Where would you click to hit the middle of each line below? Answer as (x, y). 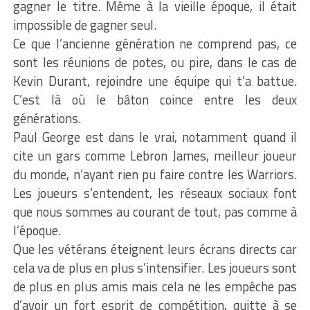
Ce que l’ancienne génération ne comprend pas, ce (155, 43)
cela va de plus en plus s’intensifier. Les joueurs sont (155, 267)
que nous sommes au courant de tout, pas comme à (155, 211)
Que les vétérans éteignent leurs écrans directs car (155, 249)
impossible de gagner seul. (84, 25)
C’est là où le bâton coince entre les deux (155, 99)
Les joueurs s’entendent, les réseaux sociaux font (155, 193)
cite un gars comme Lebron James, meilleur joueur (155, 155)
